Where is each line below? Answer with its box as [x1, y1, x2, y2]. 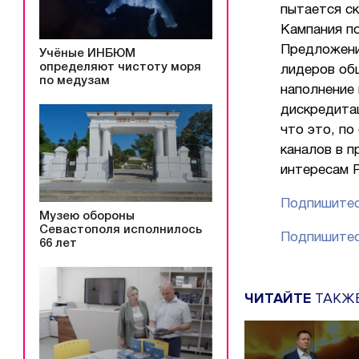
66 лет [39, 238, 77, 250]
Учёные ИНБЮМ [39, 47, 135, 59]
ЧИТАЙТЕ [244, 288, 311, 307]
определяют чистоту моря [39, 61, 201, 73]
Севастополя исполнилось [39, 224, 202, 236]
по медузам [39, 75, 110, 87]
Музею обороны [39, 211, 135, 223]
